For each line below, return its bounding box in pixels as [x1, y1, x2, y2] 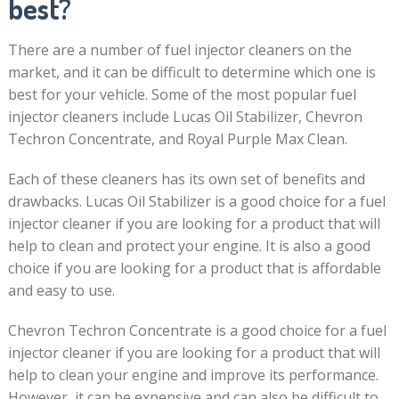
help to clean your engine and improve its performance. [7, 365, 379, 385]
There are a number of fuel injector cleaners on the [7, 40, 352, 60]
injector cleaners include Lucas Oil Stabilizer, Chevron [7, 107, 362, 126]
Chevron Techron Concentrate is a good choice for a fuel [7, 321, 387, 340]
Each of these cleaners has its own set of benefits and [7, 169, 365, 189]
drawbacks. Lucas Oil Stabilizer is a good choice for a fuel [7, 191, 386, 211]
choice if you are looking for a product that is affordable [7, 258, 381, 278]
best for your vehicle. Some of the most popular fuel [7, 85, 356, 104]
